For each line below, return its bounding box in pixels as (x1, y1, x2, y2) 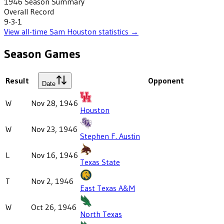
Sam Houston (49, 26, 96, 36)
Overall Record (4, 6, 54, 16)
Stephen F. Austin (80, 130, 140, 141)
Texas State (80, 156, 120, 167)
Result (5, 75, 29, 85)
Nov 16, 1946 (31, 149, 78, 160)
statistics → (96, 26, 138, 36)
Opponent (148, 75, 184, 85)
